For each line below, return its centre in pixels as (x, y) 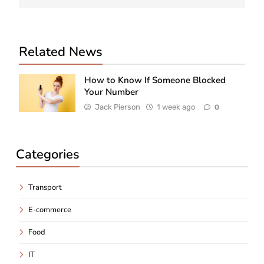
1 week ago (176, 107)
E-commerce (50, 209)
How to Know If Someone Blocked (155, 80)
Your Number (111, 92)
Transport (45, 187)
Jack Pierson (118, 107)
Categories (48, 154)
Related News (61, 52)
